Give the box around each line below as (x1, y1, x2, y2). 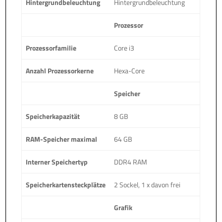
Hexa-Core (114, 65, 145, 76)
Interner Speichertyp (26, 156, 88, 167)
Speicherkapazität (26, 111, 80, 121)
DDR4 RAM (114, 156, 148, 167)
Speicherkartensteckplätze (26, 179, 106, 190)
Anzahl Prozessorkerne (26, 65, 94, 76)
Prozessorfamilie (26, 42, 77, 53)
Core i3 (114, 42, 135, 53)
